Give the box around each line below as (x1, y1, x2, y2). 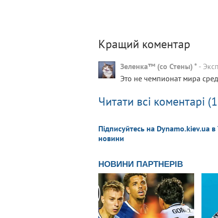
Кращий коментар (98, 36, 190, 52)
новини (98, 133, 124, 143)
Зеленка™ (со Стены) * (120, 61, 197, 71)
